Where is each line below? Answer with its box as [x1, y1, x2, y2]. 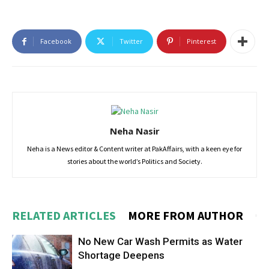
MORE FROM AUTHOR [128, 208, 243, 223]
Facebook [40, 37, 71, 46]
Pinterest [187, 37, 216, 46]
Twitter [119, 37, 143, 46]
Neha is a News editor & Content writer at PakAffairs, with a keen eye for [27, 144, 242, 154]
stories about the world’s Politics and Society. [67, 157, 202, 166]
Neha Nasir [109, 125, 160, 138]
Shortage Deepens [78, 249, 165, 262]
